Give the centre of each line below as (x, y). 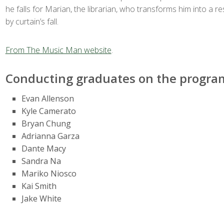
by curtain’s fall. (32, 21)
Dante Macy (43, 148)
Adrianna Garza (50, 136)
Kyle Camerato (48, 111)
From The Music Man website (58, 50)
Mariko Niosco (49, 173)
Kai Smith (39, 186)
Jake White (41, 198)
